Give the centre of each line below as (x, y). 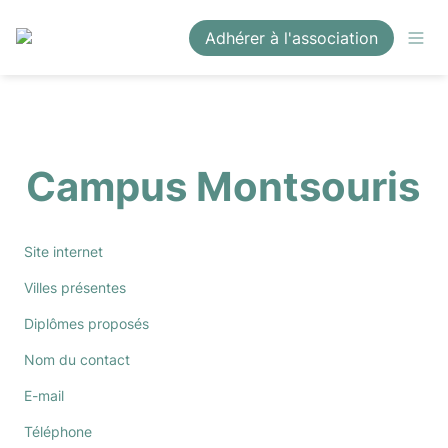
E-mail (44, 395)
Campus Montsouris (223, 186)
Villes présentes (75, 287)
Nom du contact (77, 359)
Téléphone (58, 431)
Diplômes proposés (86, 323)
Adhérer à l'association (291, 37)
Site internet (63, 251)
